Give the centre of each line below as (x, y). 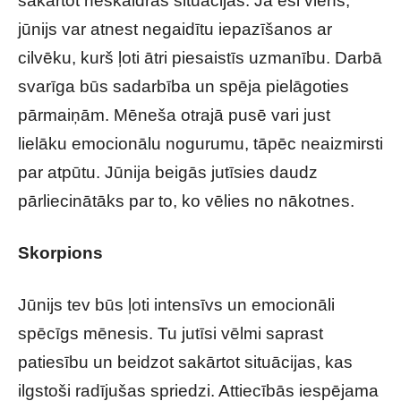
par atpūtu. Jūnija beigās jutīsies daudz (168, 172)
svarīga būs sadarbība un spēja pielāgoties (183, 86)
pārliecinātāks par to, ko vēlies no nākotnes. (186, 201)
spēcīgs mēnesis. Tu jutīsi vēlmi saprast (171, 333)
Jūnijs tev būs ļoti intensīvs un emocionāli (176, 305)
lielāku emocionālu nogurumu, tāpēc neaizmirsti (200, 144)
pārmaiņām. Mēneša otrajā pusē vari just (174, 115)
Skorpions (60, 253)
